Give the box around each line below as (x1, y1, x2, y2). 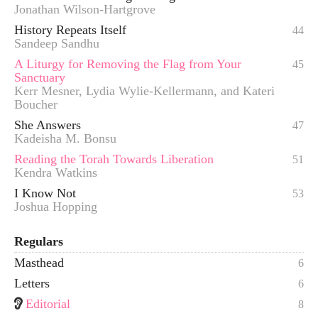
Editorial (26, 297, 70, 312)
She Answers (14, 118, 81, 133)
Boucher (14, 97, 57, 112)
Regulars (14, 234, 63, 249)
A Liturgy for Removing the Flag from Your (14, 57, 241, 72)
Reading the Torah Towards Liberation (14, 152, 214, 167)
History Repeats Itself (14, 23, 126, 38)
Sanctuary (14, 70, 65, 85)
